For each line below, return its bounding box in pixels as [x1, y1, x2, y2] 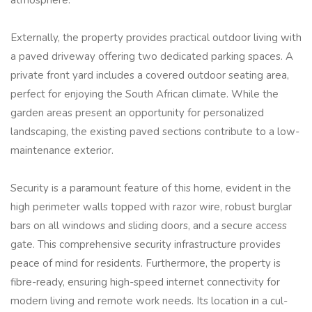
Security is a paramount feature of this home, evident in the [10, 181, 291, 196]
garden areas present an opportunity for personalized [10, 106, 264, 120]
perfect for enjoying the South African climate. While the [10, 87, 279, 102]
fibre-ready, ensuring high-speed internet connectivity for [10, 275, 280, 290]
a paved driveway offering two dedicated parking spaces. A [10, 49, 293, 64]
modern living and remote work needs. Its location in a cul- [10, 294, 288, 309]
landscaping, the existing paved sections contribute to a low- [10, 125, 299, 139]
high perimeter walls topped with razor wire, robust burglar [10, 200, 292, 214]
